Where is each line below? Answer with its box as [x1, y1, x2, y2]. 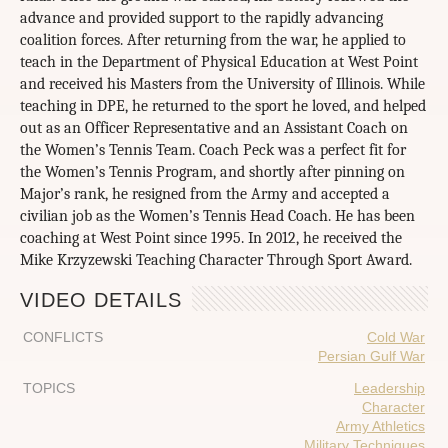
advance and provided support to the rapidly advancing [20, 9, 383, 28]
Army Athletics [336, 418, 425, 435]
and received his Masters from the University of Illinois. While [20, 75, 425, 94]
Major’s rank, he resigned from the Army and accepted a [20, 185, 390, 204]
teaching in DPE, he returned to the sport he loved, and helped [20, 97, 426, 116]
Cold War [367, 329, 425, 346]
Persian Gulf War [318, 348, 425, 365]
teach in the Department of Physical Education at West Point [20, 53, 418, 72]
